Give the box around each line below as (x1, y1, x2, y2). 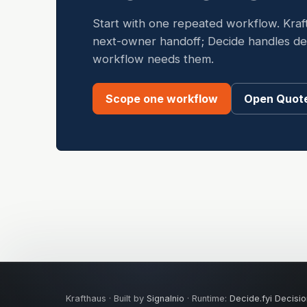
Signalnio (147, 293, 184, 304)
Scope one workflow (106, 92, 218, 106)
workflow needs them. (93, 52, 214, 66)
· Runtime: (184, 293, 230, 304)
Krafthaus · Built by (66, 293, 147, 304)
